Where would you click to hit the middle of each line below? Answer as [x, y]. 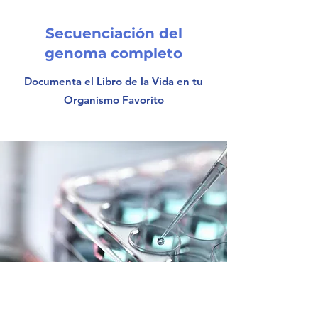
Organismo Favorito [114, 100]
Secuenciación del [114, 33]
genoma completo [114, 53]
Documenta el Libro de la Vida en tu [114, 81]
